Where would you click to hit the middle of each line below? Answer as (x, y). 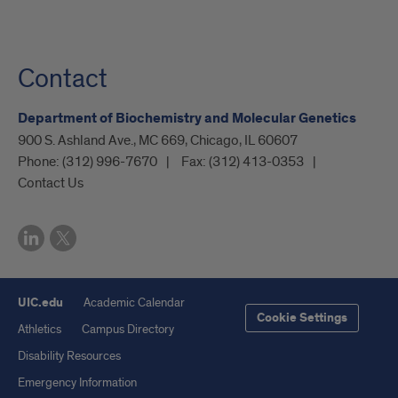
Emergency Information (77, 383)
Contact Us (51, 183)
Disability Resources (69, 356)
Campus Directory (128, 330)
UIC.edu (40, 303)
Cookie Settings (302, 318)
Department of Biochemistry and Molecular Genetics (187, 119)
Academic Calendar (134, 303)
